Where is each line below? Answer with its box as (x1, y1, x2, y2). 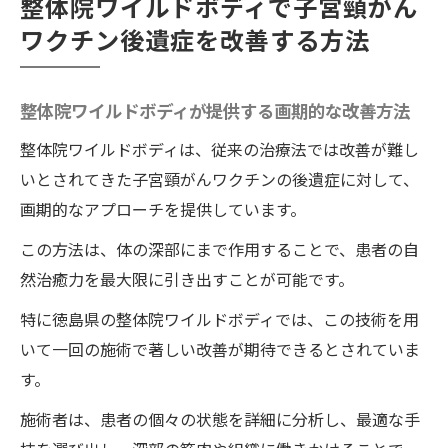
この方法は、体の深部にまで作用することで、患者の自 (20, 237, 419, 261)
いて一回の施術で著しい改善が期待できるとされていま (20, 337, 420, 361)
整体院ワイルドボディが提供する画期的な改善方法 (20, 98, 410, 123)
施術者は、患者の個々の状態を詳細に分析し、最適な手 (20, 407, 420, 431)
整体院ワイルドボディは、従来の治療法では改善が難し (20, 137, 419, 161)
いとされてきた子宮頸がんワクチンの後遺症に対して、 (20, 167, 419, 191)
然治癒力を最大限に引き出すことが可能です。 (20, 267, 354, 291)
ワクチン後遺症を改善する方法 (20, 22, 370, 57)
